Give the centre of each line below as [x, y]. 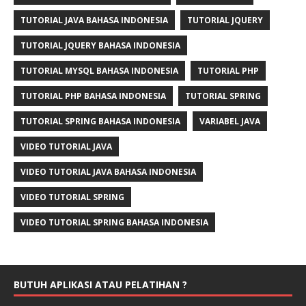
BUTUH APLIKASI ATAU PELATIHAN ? [100, 285]
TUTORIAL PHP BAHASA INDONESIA [93, 96]
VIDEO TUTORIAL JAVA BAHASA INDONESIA [108, 172]
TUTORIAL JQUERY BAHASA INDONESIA [100, 46]
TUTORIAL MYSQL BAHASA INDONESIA [99, 71]
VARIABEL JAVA [230, 122]
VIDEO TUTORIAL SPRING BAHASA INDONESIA [114, 223]
